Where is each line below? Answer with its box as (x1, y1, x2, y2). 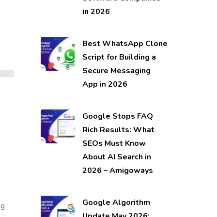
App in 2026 (82, 79, 127, 90)
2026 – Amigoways (82, 165, 153, 176)
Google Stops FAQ (82, 111, 153, 122)
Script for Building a (82, 52, 156, 63)
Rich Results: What (82, 124, 155, 136)
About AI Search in (82, 152, 151, 163)
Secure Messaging (82, 65, 151, 77)
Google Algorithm (82, 197, 150, 208)
